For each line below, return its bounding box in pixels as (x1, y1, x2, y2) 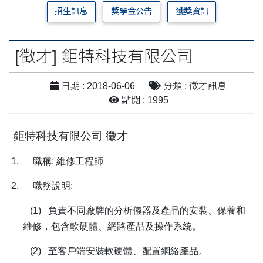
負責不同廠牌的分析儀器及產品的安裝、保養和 (48, 205, 245, 215)
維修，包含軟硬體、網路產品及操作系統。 (23, 221, 201, 231)
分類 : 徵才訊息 (161, 80, 227, 91)
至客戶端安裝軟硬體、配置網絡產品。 (48, 245, 208, 256)
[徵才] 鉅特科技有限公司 (15, 47, 193, 66)
